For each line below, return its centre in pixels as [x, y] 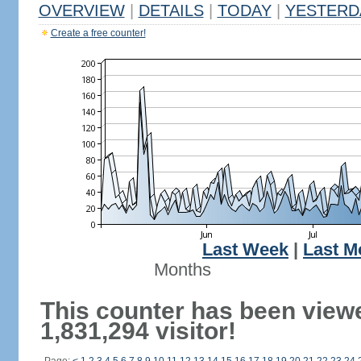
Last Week [245, 250]
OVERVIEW [81, 10]
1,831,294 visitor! [138, 331]
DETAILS [171, 10]
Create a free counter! [98, 33]
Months [182, 270]
